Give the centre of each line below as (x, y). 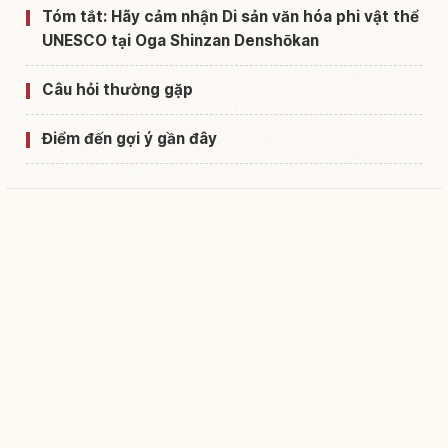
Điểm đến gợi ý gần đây (129, 138)
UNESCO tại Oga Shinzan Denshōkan (180, 40)
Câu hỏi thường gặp (117, 89)
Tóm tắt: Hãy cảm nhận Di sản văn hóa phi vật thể (230, 16)
